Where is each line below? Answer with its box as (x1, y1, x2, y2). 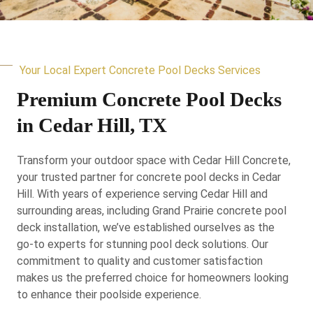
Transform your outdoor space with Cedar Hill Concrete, (17, 153, 291, 167)
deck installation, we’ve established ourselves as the (17, 220, 275, 234)
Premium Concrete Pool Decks (17, 87, 282, 110)
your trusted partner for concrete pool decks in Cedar (17, 170, 281, 184)
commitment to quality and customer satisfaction (17, 254, 263, 268)
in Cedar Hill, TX (17, 113, 167, 136)
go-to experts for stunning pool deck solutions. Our (17, 237, 268, 251)
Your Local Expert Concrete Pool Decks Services (20, 63, 261, 77)
